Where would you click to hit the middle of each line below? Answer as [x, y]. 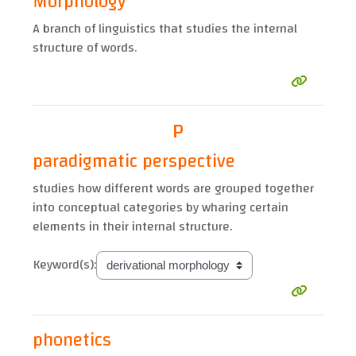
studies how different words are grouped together [173, 189]
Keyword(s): [65, 265]
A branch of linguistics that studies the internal [165, 29]
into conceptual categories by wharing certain [161, 208]
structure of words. [85, 48]
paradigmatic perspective [134, 162]
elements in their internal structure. [132, 227]
